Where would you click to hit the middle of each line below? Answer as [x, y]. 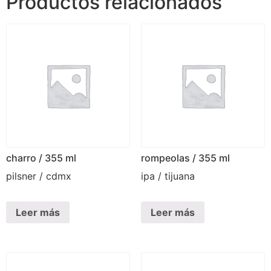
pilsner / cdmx [39, 176]
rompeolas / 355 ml [185, 158]
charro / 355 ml [41, 158]
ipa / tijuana [168, 176]
